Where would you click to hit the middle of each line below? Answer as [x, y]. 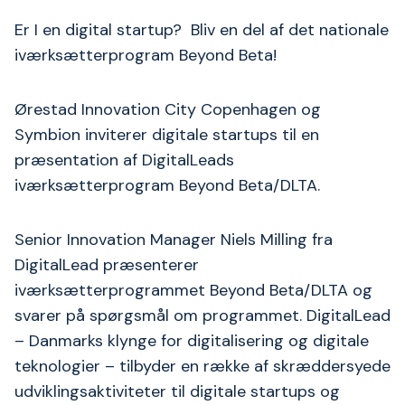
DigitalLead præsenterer [107, 265]
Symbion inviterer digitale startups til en [167, 135]
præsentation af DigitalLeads [124, 160]
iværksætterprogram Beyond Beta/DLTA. [167, 185]
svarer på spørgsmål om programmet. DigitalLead [202, 316]
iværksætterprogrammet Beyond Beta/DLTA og [193, 290]
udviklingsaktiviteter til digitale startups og [177, 391]
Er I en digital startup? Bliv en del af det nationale [202, 30]
